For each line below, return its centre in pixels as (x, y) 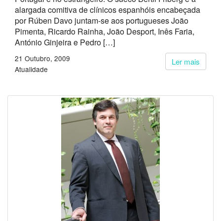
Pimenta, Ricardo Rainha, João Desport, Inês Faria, (105, 31)
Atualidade (31, 69)
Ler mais (186, 61)
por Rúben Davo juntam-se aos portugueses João (102, 20)
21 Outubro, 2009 (42, 58)
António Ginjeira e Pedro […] (65, 42)
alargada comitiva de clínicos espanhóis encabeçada (108, 10)
